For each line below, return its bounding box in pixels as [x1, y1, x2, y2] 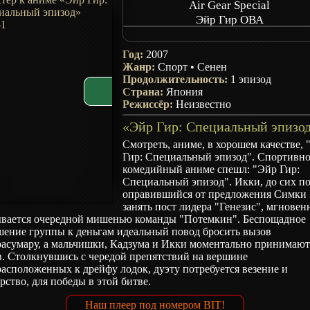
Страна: [122, 86, 167, 98]
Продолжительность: [122, 73, 231, 85]
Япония [166, 86, 203, 98]
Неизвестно [176, 98, 232, 110]
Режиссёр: [122, 98, 176, 110]
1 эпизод [230, 73, 272, 85]
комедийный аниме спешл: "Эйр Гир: [122, 163, 300, 175]
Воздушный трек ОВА [174, 28, 285, 41]
